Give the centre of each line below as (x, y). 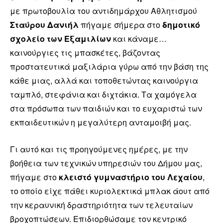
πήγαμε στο (34, 177)
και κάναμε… (139, 38)
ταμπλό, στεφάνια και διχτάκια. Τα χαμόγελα (103, 94)
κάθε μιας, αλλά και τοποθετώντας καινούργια (104, 80)
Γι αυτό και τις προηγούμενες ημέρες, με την (99, 149)
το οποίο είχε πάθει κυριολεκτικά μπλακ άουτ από (110, 191)
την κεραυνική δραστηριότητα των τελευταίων (101, 205)
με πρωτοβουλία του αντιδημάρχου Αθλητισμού (104, 10)
